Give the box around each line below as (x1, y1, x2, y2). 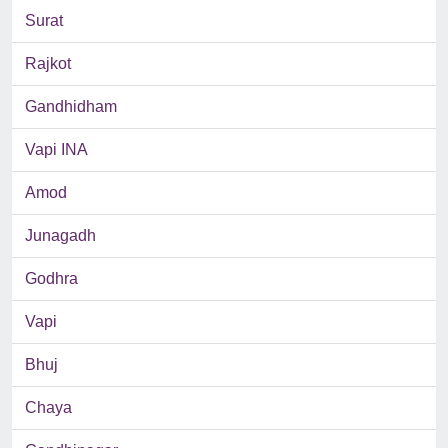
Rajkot (25, 55, 71, 73)
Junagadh (25, 227, 96, 245)
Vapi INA (25, 141, 88, 159)
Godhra (25, 270, 78, 288)
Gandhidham (25, 98, 117, 116)
